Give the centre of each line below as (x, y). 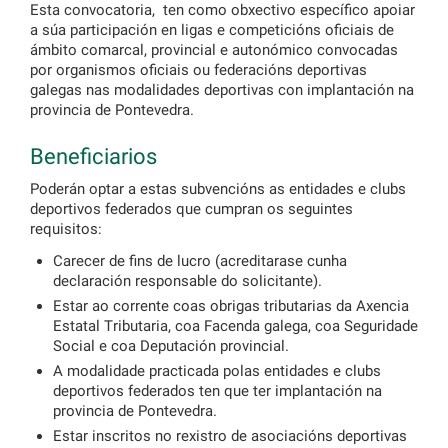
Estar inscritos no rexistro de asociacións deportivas (229, 436)
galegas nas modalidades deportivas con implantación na (222, 90)
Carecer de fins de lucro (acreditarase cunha (199, 261)
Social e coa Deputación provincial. (170, 346)
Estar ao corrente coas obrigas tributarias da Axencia (230, 306)
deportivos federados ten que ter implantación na (217, 391)
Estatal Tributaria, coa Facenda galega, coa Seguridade (235, 326)
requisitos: (66, 229)
